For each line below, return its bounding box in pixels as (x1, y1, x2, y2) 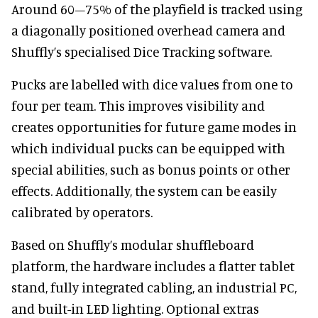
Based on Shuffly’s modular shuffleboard (11, 236, 254, 253)
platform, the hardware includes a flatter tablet (11, 258, 295, 275)
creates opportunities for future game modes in (11, 119, 297, 136)
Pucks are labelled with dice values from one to (11, 76, 293, 93)
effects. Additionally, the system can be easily (11, 182, 277, 199)
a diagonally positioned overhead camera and (11, 22, 285, 39)
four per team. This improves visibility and (11, 97, 265, 114)
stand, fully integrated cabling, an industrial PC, (11, 279, 297, 296)
